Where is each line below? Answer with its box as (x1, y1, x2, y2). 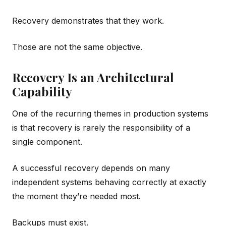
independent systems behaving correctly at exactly (12, 177, 206, 187)
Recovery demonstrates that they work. (12, 15, 164, 26)
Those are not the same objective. (12, 41, 142, 52)
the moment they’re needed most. (12, 191, 141, 201)
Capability (12, 83, 72, 99)
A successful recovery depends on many (12, 162, 170, 173)
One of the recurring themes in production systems (12, 108, 208, 119)
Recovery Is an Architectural (12, 69, 174, 85)
